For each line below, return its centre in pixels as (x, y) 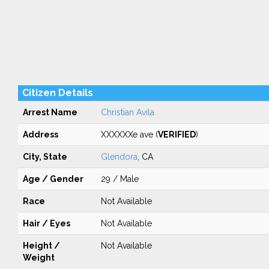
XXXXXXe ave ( (129, 134)
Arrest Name (50, 112)
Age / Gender (53, 179)
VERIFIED (177, 134)
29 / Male (119, 179)
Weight (38, 258)
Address (40, 134)
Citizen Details (57, 93)
